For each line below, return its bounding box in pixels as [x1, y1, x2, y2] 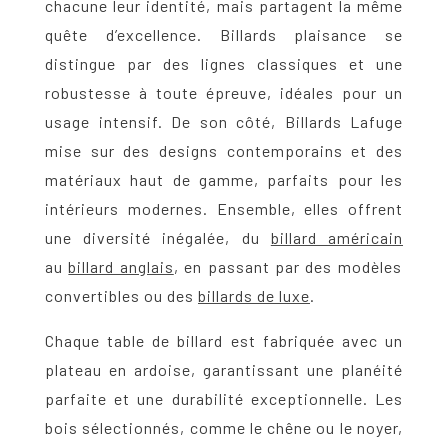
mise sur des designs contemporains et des [45, 141, 403, 161]
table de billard [107, 331, 224, 351]
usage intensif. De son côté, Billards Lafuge [45, 112, 403, 132]
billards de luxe [198, 286, 310, 306]
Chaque [45, 331, 108, 351]
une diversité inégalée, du [45, 228, 271, 248]
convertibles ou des [45, 286, 198, 306]
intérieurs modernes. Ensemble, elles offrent [45, 199, 403, 219]
